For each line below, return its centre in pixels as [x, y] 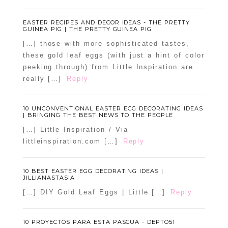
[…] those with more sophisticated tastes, [106, 44]
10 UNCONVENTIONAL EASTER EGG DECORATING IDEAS [113, 109]
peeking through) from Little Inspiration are [108, 67]
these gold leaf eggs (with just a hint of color [113, 55]
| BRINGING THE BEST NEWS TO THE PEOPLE [98, 115]
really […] [42, 79]
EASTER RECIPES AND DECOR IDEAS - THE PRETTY [106, 23]
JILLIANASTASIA [49, 178]
